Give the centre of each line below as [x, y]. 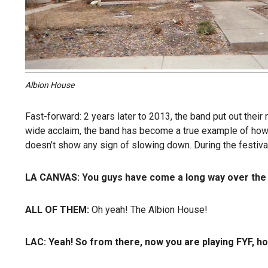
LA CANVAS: [54, 177]
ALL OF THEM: [58, 210]
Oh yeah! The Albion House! [150, 210]
